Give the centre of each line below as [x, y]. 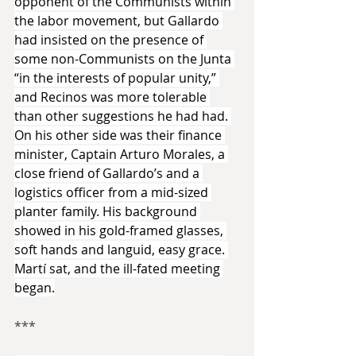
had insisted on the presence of [110, 39]
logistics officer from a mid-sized [113, 192]
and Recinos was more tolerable [112, 97]
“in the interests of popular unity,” [117, 77]
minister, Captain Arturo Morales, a [121, 154]
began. [35, 287]
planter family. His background [107, 211]
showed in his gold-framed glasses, [120, 230]
